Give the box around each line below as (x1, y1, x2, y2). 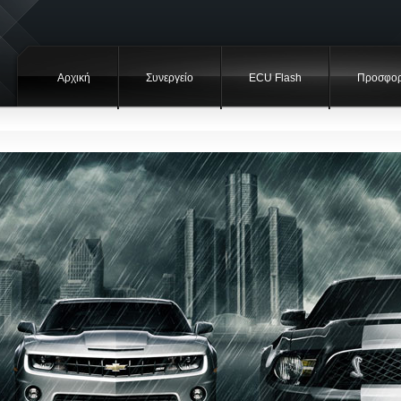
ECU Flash (249, 72, 302, 84)
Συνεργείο (146, 72, 193, 84)
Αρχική (57, 72, 90, 84)
